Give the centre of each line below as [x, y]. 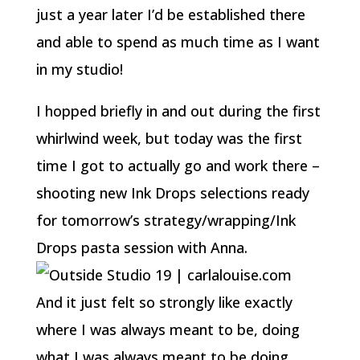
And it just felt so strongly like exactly [164, 302]
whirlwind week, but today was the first [169, 138]
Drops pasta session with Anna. [143, 247]
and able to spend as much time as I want [178, 42]
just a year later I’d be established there [170, 14]
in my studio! [79, 69]
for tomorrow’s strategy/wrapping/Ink [166, 220]
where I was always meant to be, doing [168, 329]
